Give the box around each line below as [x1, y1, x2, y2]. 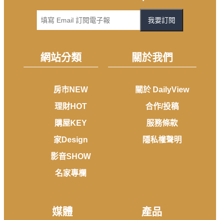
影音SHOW [50, 152, 91, 161]
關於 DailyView [135, 85, 189, 94]
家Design [53, 136, 88, 144]
